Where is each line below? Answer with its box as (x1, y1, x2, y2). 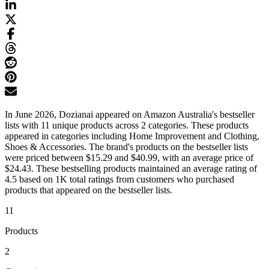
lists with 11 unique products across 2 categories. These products (5, 120, 249, 131)
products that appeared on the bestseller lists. (5, 185, 172, 196)
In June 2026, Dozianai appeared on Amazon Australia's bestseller (5, 109, 255, 120)
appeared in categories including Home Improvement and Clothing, (5, 131, 259, 142)
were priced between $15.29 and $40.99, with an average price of (5, 153, 253, 163)
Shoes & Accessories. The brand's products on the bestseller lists (5, 142, 248, 153)
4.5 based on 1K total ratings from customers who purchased (5, 174, 234, 185)
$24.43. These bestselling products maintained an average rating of (5, 163, 257, 174)
